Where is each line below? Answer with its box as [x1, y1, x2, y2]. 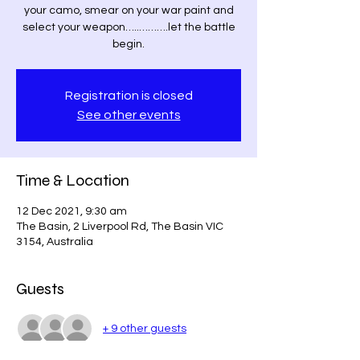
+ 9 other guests [103, 322, 186, 334]
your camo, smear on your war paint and [23, 5, 234, 16]
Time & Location [16, 170, 129, 190]
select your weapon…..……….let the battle [22, 22, 235, 33]
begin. [112, 39, 145, 50]
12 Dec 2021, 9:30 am [16, 206, 127, 217]
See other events [76, 108, 181, 121]
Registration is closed [64, 89, 193, 102]
